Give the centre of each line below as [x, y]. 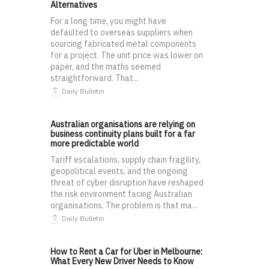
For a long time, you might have [108, 21]
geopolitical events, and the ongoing [119, 171]
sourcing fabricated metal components [123, 44]
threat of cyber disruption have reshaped [127, 182]
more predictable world [95, 143]
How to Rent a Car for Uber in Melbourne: [126, 251]
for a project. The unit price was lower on [127, 55]
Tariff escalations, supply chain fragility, [125, 159]
